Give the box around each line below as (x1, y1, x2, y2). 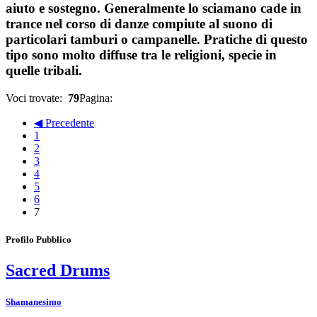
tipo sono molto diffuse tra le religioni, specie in (6, 47, 277, 63)
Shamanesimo (6, 296, 62, 307)
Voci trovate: (6, 92, 68, 104)
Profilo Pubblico (6, 234, 71, 246)
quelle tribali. (6, 63, 82, 79)
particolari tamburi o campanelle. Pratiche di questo (6, 32, 308, 47)
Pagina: (79, 92, 115, 104)
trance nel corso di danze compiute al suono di (6, 16, 272, 32)
